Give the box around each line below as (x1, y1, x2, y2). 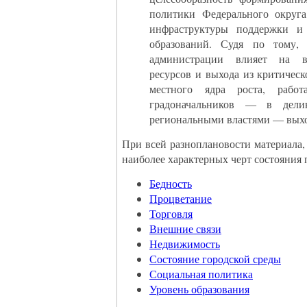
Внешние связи (149, 221, 221, 236)
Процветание (149, 191, 212, 206)
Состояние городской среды (149, 251, 281, 267)
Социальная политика (149, 266, 253, 282)
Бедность (149, 175, 192, 191)
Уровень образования (149, 281, 249, 297)
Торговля (149, 206, 193, 221)
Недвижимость (149, 236, 220, 251)
